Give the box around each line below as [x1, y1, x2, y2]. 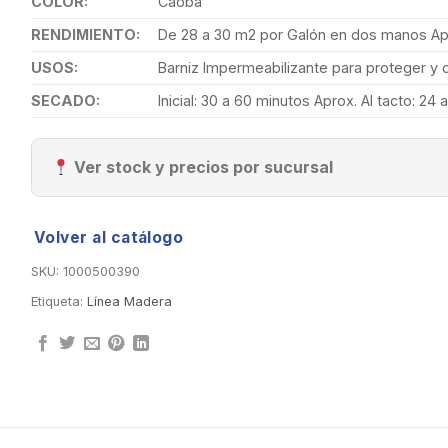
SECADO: [30, 92, 100, 110]
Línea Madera [86, 294, 172, 310]
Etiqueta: [30, 294, 87, 310]
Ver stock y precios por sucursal [69, 157, 333, 178]
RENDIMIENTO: [30, 26, 140, 44]
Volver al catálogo [33, 228, 184, 248]
